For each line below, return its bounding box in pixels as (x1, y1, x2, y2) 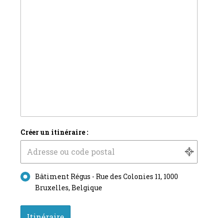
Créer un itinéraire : (20, 127, 89, 137)
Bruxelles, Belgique (35, 182, 103, 192)
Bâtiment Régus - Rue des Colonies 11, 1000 (35, 171, 179, 181)
